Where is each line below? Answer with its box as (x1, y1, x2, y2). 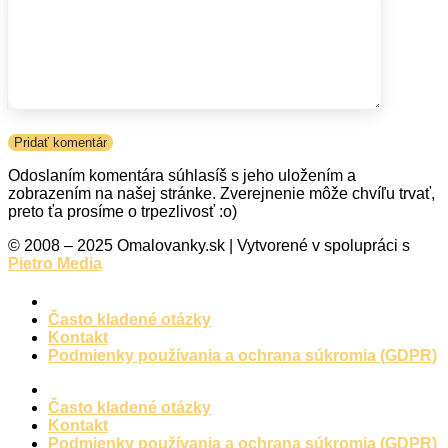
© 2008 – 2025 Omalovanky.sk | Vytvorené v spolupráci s (8, 236, 410, 254)
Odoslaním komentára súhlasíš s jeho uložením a (8, 166, 356, 184)
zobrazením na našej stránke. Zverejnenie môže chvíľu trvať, (8, 184, 435, 202)
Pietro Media (8, 254, 102, 272)
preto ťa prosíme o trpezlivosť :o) (8, 202, 237, 220)
